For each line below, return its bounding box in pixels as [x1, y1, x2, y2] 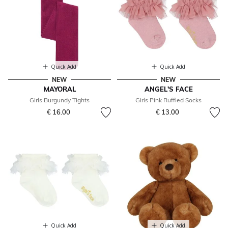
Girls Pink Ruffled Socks [135, 96, 202, 104]
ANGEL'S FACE [144, 85, 193, 94]
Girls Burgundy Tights [30, 96, 90, 104]
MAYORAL [43, 85, 76, 94]
